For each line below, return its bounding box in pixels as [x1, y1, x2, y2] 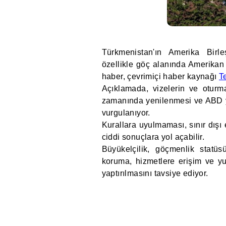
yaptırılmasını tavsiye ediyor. [101, 169, 208, 178]
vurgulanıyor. [101, 108, 150, 117]
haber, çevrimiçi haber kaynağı [101, 72, 219, 81]
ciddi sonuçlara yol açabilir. [101, 133, 205, 141]
